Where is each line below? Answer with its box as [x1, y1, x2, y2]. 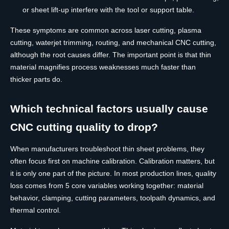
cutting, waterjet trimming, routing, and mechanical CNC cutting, [10, 38, 216, 47]
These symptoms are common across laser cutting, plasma [10, 26, 201, 35]
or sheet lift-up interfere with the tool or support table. [22, 6, 194, 14]
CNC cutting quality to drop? [10, 121, 158, 133]
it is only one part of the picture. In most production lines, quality [10, 169, 216, 178]
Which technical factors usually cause [10, 103, 208, 115]
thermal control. [10, 206, 61, 215]
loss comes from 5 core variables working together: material [10, 181, 203, 190]
